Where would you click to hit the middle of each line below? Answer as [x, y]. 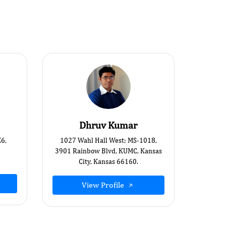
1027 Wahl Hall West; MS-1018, [108, 140]
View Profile [104, 185]
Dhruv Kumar [108, 125]
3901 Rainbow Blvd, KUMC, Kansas [108, 151]
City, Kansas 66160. [108, 161]
